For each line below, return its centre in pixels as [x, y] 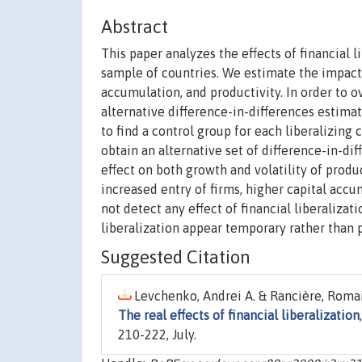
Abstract [135, 27]
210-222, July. [157, 335]
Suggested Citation [176, 257]
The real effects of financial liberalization [239, 316]
